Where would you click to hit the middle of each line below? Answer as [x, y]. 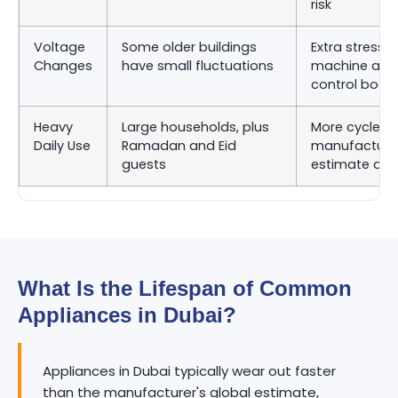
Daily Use [62, 146]
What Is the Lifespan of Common [185, 288]
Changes [63, 66]
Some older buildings [189, 47]
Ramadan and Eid [179, 146]
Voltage [60, 47]
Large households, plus [195, 127]
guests [144, 164]
